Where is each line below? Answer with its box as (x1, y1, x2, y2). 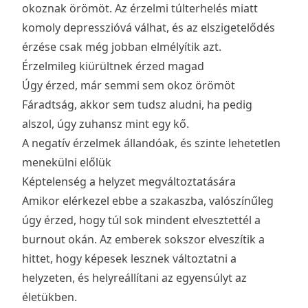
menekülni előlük (22, 155, 111, 170)
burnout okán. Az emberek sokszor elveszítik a (22, 232, 265, 247)
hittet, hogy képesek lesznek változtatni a (22, 251, 236, 267)
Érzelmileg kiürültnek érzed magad (22, 58, 204, 74)
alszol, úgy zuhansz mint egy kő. (22, 116, 189, 132)
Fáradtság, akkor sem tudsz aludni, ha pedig (22, 97, 252, 113)
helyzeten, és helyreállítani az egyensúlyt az (22, 270, 247, 286)
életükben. (22, 289, 77, 305)
